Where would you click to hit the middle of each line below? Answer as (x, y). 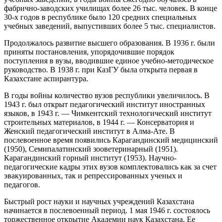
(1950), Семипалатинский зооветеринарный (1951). (91, 149)
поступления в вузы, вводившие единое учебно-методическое (109, 60)
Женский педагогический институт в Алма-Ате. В (89, 131)
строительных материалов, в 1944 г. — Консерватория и (99, 122)
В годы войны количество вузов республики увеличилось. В (107, 95)
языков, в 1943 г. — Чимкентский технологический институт (108, 113)
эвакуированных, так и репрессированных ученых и (93, 175)
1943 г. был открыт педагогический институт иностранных (105, 104)
